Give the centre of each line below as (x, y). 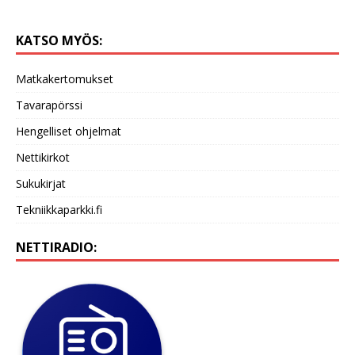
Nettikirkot (43, 157)
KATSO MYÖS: (59, 40)
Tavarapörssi (49, 105)
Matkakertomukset (65, 78)
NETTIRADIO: (56, 247)
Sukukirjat (41, 183)
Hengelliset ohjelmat (69, 131)
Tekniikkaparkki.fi (59, 209)
